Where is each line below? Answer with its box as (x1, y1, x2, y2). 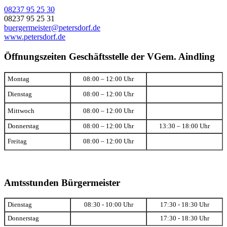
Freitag (8, 137, 27, 145)
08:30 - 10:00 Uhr (84, 201, 133, 209)
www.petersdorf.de (4, 32, 65, 42)
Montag (8, 75, 29, 83)
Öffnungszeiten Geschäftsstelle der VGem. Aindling (4, 51, 215, 62)
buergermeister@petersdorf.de (4, 23, 100, 32)
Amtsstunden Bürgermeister (4, 177, 120, 188)
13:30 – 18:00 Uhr (159, 122, 210, 130)
